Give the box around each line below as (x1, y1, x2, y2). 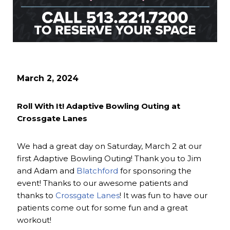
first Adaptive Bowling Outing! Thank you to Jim (17, 154, 201, 164)
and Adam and (17, 166, 76, 176)
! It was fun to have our (120, 190, 207, 201)
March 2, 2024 (17, 73, 79, 84)
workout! (17, 215, 51, 225)
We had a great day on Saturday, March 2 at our (17, 141, 202, 151)
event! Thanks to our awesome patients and (17, 178, 188, 188)
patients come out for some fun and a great (17, 203, 188, 213)
